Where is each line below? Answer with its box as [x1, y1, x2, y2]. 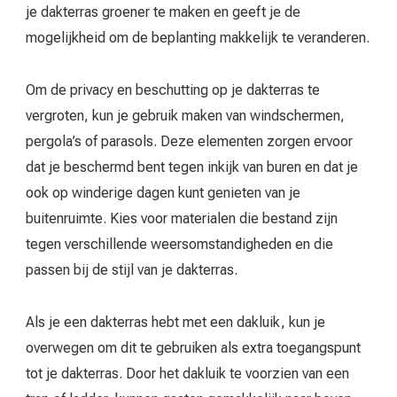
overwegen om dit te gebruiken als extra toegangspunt [26, 339, 361, 357]
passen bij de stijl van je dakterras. [26, 261, 237, 279]
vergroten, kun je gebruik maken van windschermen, [26, 107, 345, 125]
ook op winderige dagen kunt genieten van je [26, 184, 300, 202]
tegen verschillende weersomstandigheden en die [26, 236, 333, 253]
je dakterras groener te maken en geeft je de [26, 4, 300, 21]
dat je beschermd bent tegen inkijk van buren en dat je [26, 159, 358, 176]
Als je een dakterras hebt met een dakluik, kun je [26, 314, 325, 331]
